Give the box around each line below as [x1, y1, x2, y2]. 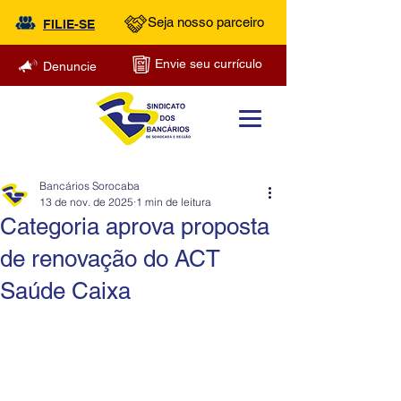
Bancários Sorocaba [39, 179, 140, 192]
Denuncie [43, 59, 97, 73]
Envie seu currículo [155, 56, 262, 71]
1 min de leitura [136, 195, 211, 209]
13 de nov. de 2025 [39, 195, 133, 209]
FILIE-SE [43, 17, 95, 31]
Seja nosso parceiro [148, 14, 264, 30]
